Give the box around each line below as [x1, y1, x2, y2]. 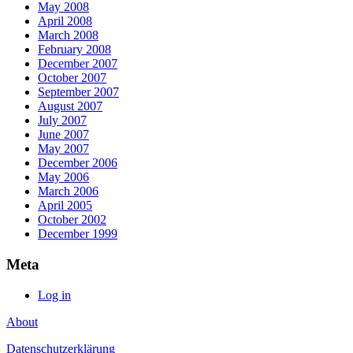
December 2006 [38, 156, 117, 170]
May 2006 [38, 170, 89, 184]
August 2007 [38, 99, 102, 113]
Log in [38, 288, 71, 302]
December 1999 [38, 227, 117, 241]
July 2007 [38, 113, 87, 128]
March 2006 [38, 184, 98, 199]
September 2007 [38, 85, 119, 99]
